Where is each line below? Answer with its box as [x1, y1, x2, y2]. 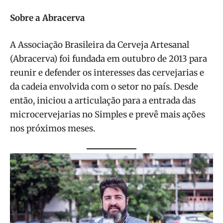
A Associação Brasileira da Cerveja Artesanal [10, 39, 189, 50]
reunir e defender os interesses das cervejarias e [10, 67, 204, 78]
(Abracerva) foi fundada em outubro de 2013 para [10, 53, 207, 64]
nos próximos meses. [10, 122, 95, 134]
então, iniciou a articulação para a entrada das [10, 95, 196, 106]
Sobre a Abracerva [10, 12, 85, 23]
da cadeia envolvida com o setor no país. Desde [10, 81, 198, 92]
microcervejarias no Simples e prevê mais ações [10, 109, 205, 120]
